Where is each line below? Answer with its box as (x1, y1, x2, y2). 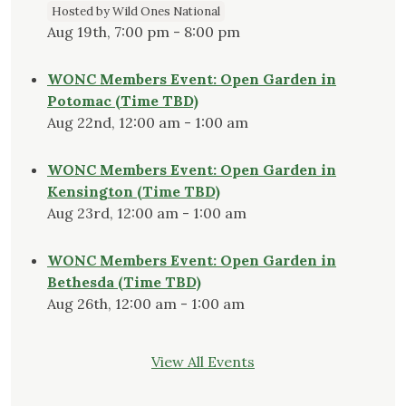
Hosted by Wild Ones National (52, 4, 220, 20)
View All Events (151, 353, 255, 372)
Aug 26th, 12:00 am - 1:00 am (47, 295, 245, 314)
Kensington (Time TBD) (47, 182, 220, 201)
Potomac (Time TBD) (47, 92, 198, 111)
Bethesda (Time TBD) (47, 273, 201, 292)
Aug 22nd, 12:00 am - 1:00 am (47, 113, 248, 132)
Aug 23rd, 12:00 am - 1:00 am (47, 204, 246, 223)
